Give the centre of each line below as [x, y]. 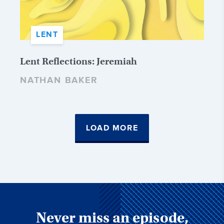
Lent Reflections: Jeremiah [78, 61]
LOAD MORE [112, 128]
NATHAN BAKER [59, 80]
